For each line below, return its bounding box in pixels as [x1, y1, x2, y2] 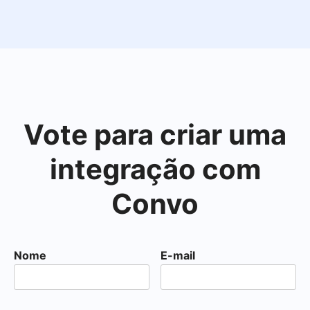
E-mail [161, 248, 196, 262]
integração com [49, 152, 261, 186]
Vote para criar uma [24, 118, 286, 152]
